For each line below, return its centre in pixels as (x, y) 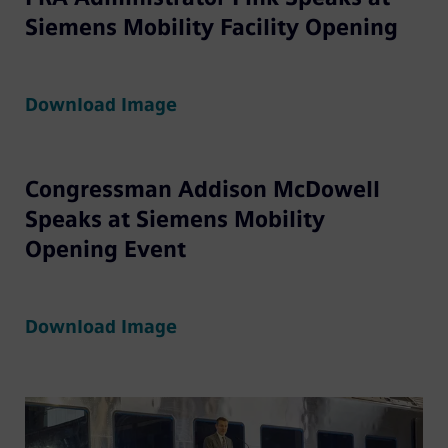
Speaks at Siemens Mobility (174, 220)
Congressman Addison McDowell (202, 190)
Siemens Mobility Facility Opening (211, 28)
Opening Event (105, 250)
